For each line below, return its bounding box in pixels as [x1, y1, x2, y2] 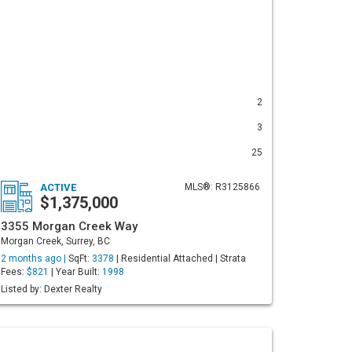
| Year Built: [49, 266, 102, 277]
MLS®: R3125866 [185, 181, 260, 192]
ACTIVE [40, 181, 76, 193]
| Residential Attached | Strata [114, 253, 246, 264]
